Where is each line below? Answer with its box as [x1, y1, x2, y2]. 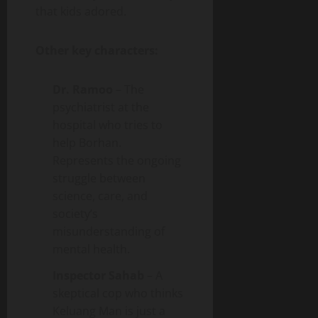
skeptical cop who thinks [53, 285, 183, 301]
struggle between [53, 170, 146, 186]
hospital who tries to [53, 117, 163, 133]
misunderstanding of [53, 224, 165, 239]
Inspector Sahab [53, 268, 144, 283]
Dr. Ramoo [53, 82, 113, 97]
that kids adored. [35, 4, 126, 19]
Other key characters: [35, 43, 158, 58]
